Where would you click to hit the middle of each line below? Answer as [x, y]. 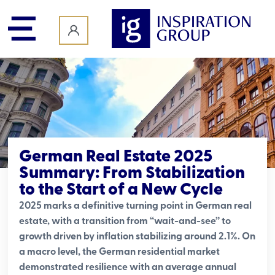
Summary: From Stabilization [132, 173]
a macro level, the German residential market [120, 252]
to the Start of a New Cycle [121, 190]
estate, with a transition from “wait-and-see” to [125, 222]
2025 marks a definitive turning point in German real [136, 206]
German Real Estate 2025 [116, 157]
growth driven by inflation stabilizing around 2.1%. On [137, 237]
